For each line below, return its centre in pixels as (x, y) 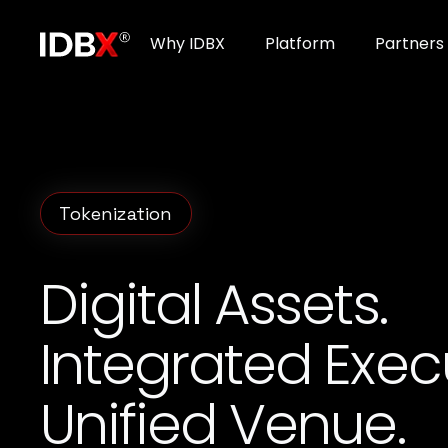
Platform (300, 43)
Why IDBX (187, 43)
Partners (409, 43)
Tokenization (116, 213)
